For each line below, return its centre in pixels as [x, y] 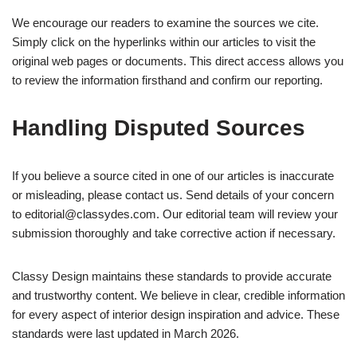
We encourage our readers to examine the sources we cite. [165, 23]
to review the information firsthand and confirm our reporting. [167, 80]
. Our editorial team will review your [247, 214]
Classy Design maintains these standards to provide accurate [172, 277]
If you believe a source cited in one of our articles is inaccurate [173, 176]
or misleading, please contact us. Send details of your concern [173, 195]
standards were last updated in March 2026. [126, 334]
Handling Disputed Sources [159, 128]
